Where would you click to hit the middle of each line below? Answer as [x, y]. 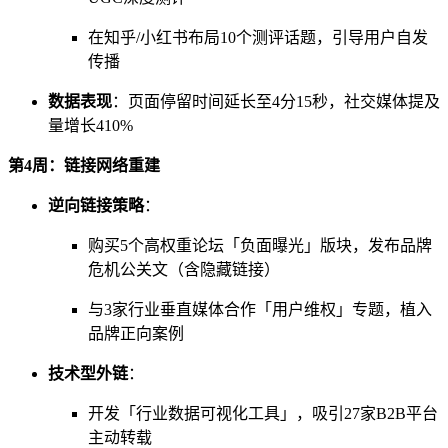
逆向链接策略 [96, 206]
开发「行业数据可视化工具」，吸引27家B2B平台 [263, 414]
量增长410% [90, 126]
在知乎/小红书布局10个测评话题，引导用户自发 [258, 38]
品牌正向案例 [136, 334]
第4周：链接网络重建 [84, 166]
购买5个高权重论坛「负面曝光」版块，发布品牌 [260, 246]
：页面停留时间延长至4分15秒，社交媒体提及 [276, 102]
